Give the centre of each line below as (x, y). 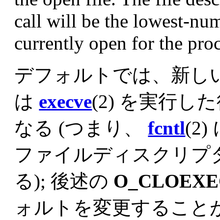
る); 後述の (64, 181)
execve (66, 102)
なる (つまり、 (81, 128)
